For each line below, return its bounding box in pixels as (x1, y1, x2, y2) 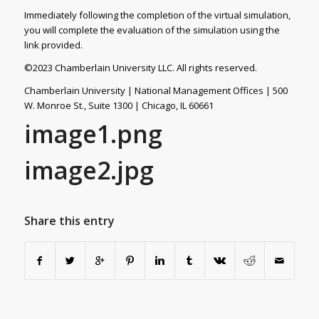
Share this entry (23, 212, 115, 229)
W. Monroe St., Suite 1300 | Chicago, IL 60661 (23, 98, 214, 112)
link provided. (23, 38, 83, 51)
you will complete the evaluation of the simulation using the (23, 23, 280, 36)
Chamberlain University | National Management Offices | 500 (23, 83, 288, 97)
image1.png (23, 117, 162, 150)
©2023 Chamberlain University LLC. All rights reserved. (23, 61, 257, 74)
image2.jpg (23, 153, 154, 187)
